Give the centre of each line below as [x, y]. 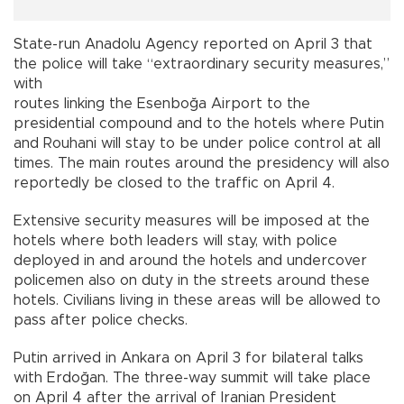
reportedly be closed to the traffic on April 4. [174, 183]
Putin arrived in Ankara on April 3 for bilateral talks [188, 358]
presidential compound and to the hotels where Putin [199, 123]
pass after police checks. [101, 320]
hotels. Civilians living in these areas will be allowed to [197, 300]
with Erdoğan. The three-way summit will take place [192, 377]
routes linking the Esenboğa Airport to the [162, 103]
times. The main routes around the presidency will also [202, 163]
